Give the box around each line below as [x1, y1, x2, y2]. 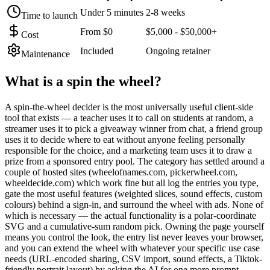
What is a [5, 73, 67, 89]
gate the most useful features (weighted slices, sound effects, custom [5, 188, 262, 199]
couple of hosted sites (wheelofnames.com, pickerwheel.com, [5, 166, 237, 177]
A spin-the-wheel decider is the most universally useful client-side [5, 101, 253, 112]
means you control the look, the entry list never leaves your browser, [5, 231, 263, 242]
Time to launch [21, 10, 78, 20]
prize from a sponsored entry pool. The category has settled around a [5, 155, 265, 166]
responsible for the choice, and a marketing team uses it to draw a [5, 145, 252, 155]
